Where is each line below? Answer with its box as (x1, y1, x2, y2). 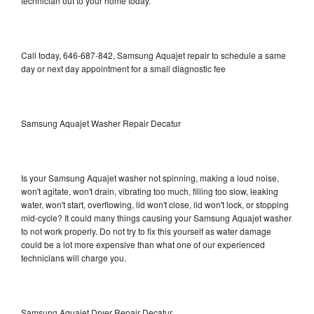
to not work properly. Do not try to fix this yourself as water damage (21, 224, 271, 237)
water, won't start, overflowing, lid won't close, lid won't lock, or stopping (21, 198, 289, 210)
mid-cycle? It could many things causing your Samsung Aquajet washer (21, 211, 292, 224)
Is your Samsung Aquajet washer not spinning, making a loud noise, (21, 171, 279, 184)
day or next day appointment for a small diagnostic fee (21, 62, 226, 74)
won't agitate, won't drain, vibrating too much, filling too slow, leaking (21, 184, 278, 197)
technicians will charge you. (21, 251, 126, 264)
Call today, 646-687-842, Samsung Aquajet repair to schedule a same (21, 48, 286, 61)
